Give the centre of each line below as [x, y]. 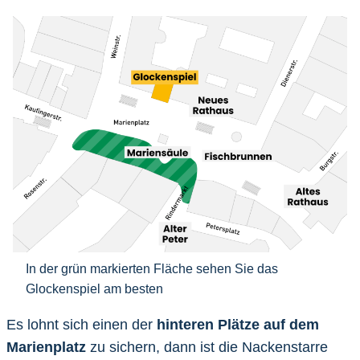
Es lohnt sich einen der [82, 324]
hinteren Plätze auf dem [238, 324]
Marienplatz [46, 347]
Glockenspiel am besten [95, 288]
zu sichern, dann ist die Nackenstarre [207, 347]
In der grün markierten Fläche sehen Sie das [152, 268]
